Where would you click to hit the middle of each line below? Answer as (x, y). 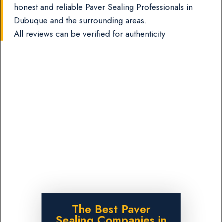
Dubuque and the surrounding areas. (81, 20)
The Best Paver (111, 209)
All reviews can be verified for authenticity (90, 33)
